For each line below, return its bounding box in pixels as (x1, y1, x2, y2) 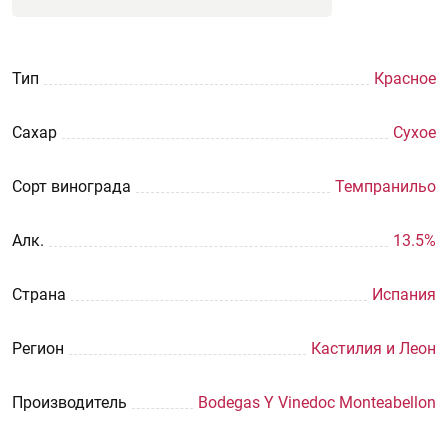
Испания (372, 285, 436, 304)
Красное (374, 69, 436, 88)
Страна (12, 285, 66, 304)
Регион (12, 339, 64, 358)
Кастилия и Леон (311, 339, 436, 358)
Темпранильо (335, 177, 436, 196)
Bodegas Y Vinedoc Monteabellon (198, 393, 436, 412)
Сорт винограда (12, 177, 131, 196)
